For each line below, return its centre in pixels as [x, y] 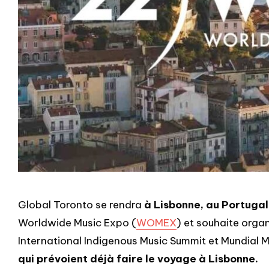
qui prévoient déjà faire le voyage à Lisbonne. [138, 258]
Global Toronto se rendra [81, 204]
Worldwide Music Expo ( [77, 222]
